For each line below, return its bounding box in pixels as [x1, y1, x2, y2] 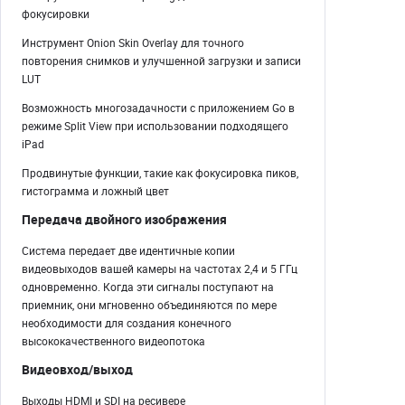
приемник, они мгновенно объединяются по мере [22, 297, 277, 313]
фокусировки [22, 6, 89, 22]
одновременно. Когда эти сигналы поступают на [22, 279, 274, 295]
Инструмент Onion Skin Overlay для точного [22, 35, 244, 51]
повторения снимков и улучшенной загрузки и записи [22, 53, 301, 69]
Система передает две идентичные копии [22, 243, 235, 259]
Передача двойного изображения [22, 211, 227, 229]
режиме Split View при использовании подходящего [22, 118, 288, 134]
